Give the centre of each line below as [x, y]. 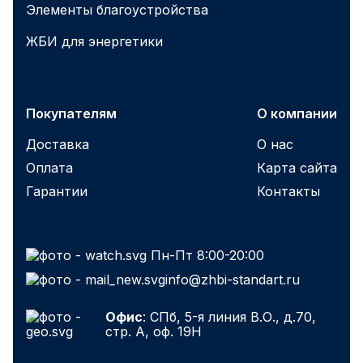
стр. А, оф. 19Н [153, 331]
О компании [297, 113]
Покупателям [71, 113]
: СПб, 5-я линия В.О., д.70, [229, 316]
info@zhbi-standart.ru [233, 279]
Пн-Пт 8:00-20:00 [205, 255]
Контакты [288, 191]
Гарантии [57, 191]
